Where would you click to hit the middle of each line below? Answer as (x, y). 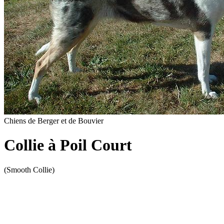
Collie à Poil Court (68, 145)
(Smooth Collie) (29, 169)
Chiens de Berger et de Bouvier (54, 121)
